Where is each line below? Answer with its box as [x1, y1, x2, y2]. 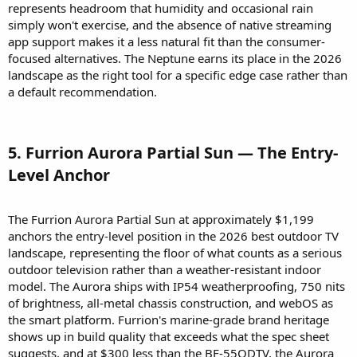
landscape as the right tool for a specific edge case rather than [8, 67, 347, 84]
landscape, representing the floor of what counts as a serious [8, 245, 342, 261]
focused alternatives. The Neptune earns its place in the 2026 [8, 50, 342, 67]
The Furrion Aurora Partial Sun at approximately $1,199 [8, 211, 314, 228]
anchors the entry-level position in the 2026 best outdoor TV [8, 228, 339, 245]
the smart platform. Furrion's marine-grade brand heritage [8, 312, 329, 328]
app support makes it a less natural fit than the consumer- [8, 33, 325, 50]
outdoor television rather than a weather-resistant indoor [8, 261, 321, 278]
